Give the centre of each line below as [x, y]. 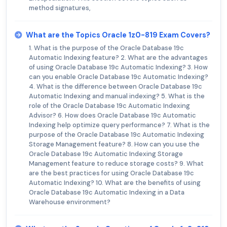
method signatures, [60, 8]
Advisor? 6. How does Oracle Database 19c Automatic [112, 116]
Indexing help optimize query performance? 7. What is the [119, 125]
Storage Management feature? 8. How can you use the [114, 144]
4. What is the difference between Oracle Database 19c [116, 87]
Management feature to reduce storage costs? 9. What [116, 164]
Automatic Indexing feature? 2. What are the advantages [118, 58]
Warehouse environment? [70, 202]
